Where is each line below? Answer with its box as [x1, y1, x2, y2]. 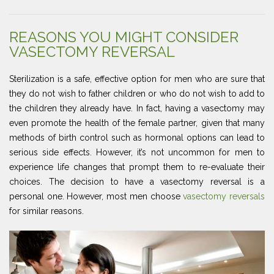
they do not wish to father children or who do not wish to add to [9, 89, 265, 98]
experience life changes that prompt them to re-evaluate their [9, 162, 265, 172]
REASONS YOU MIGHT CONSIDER [9, 28, 239, 46]
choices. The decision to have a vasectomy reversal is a [9, 177, 265, 187]
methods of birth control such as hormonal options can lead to [9, 133, 265, 143]
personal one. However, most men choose [9, 191, 183, 201]
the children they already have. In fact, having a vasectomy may [9, 103, 265, 113]
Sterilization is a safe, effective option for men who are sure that [9, 74, 265, 84]
